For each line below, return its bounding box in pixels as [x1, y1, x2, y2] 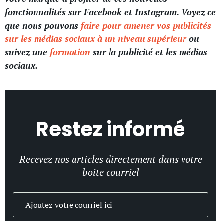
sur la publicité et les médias [90, 46, 207, 58]
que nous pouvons [5, 19, 81, 32]
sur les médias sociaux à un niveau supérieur [5, 33, 186, 45]
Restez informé [36, 115, 185, 144]
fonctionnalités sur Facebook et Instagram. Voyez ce [5, 6, 216, 18]
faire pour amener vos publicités [81, 19, 211, 32]
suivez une [5, 46, 50, 58]
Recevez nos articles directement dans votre [19, 152, 202, 166]
